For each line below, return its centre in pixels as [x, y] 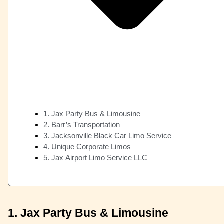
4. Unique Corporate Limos [87, 146]
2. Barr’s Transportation [82, 124]
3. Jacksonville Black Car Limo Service [108, 135]
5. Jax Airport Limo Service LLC [96, 157]
